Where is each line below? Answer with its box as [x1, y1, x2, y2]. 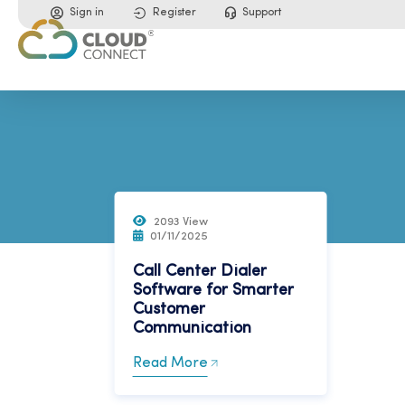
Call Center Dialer [133, 262, 268, 280]
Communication [133, 319, 252, 337]
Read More [133, 355, 209, 371]
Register [153, 7, 196, 18]
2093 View [154, 215, 209, 228]
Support [242, 7, 281, 18]
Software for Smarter [133, 281, 295, 299]
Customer [133, 300, 206, 318]
